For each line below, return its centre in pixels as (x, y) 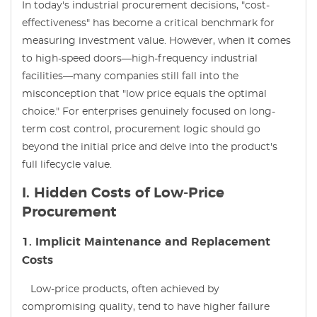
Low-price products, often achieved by (121, 289)
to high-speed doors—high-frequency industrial (140, 58)
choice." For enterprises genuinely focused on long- (149, 111)
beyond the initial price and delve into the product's (150, 147)
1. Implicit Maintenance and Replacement (146, 242)
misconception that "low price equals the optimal (144, 94)
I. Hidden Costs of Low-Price (123, 193)
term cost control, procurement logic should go (141, 129)
